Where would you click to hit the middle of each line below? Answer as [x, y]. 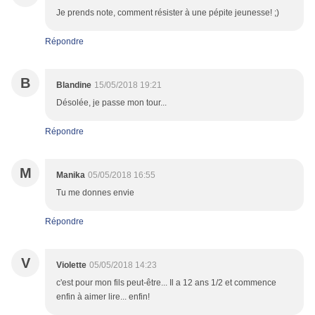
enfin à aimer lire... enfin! [103, 297]
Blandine [74, 85]
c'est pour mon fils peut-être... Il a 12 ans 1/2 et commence [166, 283]
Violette [71, 265]
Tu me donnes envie [95, 193]
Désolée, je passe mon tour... [111, 103]
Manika [71, 175]
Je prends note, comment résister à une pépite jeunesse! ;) [168, 13]
